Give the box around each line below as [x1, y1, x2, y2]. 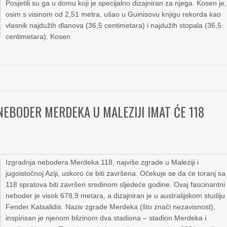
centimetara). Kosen [6, 32, 71, 41]
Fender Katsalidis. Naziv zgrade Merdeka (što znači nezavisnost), [6, 203, 216, 211]
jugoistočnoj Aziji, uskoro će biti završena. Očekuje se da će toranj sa [6, 169, 226, 177]
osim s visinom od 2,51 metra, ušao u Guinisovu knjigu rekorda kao [6, 10, 221, 18]
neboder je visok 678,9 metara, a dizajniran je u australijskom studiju [6, 192, 225, 200]
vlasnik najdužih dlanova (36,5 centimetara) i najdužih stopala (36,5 [6, 21, 222, 29]
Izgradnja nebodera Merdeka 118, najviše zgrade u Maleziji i [6, 158, 199, 166]
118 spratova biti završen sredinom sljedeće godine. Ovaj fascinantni [6, 180, 225, 188]
